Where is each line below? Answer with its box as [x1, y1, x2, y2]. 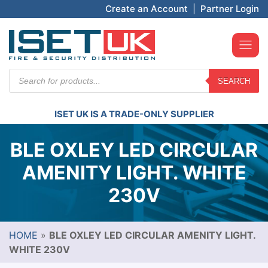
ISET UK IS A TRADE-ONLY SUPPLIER [54, 108, 214, 120]
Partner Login [200, 3, 259, 14]
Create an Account [105, 3, 188, 14]
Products [9, 68, 50, 80]
